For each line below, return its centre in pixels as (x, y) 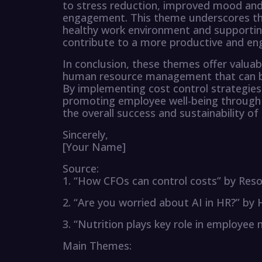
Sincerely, (85, 135)
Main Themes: (97, 246)
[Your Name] (94, 147)
